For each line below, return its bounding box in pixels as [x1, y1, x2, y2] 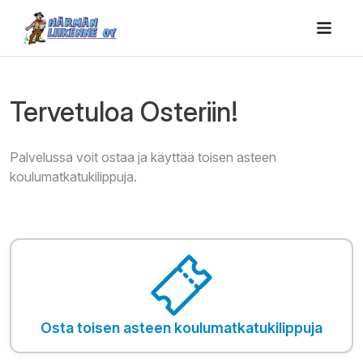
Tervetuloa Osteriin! [10, 96, 238, 128]
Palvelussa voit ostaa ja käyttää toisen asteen [10, 149, 276, 165]
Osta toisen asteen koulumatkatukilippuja [41, 319, 322, 336]
